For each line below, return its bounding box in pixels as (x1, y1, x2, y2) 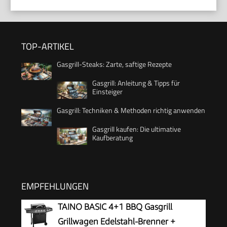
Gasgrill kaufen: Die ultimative (92, 123, 181, 134)
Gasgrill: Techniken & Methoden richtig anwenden (57, 104, 205, 116)
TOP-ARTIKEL (21, 39, 74, 53)
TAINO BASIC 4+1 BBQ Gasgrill (58, 201, 172, 212)
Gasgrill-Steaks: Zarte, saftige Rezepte (57, 58, 172, 69)
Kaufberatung (92, 132, 133, 143)
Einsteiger (92, 86, 123, 97)
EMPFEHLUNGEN (21, 179, 89, 193)
